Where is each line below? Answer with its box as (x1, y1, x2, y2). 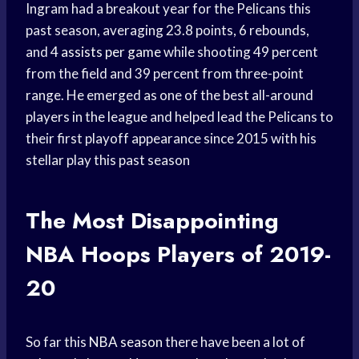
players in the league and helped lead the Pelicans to (26, 108, 333, 126)
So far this (26, 333, 89, 351)
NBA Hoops (26, 238, 151, 272)
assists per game (61, 43, 161, 61)
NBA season (89, 333, 163, 351)
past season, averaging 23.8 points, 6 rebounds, (26, 22, 309, 39)
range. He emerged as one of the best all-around (26, 87, 313, 104)
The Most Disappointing (26, 204, 279, 238)
